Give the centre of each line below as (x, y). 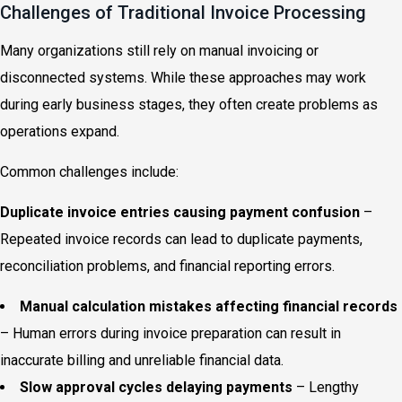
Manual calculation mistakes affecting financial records (209, 306)
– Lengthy (326, 387)
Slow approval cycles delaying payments (156, 387)
